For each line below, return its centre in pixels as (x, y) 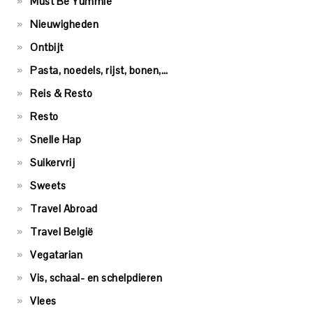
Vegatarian (56, 254)
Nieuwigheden (64, 24)
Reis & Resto (61, 93)
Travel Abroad (64, 208)
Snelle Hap (56, 139)
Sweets (48, 185)
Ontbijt (47, 47)
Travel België (62, 231)
